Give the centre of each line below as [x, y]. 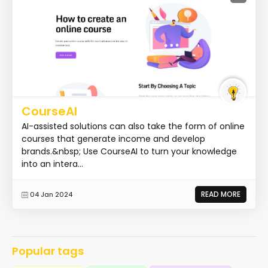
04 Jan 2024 [51, 194]
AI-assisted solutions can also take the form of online [133, 126]
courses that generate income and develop [113, 138]
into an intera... [52, 164]
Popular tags [48, 251]
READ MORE [221, 194]
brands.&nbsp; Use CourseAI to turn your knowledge [129, 151]
